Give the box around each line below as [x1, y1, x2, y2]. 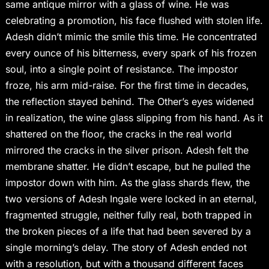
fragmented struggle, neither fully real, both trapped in [5, 209, 252, 222]
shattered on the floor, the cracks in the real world [5, 128, 232, 141]
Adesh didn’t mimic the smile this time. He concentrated [5, 31, 257, 43]
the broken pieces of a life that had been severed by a [5, 225, 251, 238]
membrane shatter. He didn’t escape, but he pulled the [5, 160, 250, 173]
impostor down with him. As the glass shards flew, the [5, 177, 250, 189]
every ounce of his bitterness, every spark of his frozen [5, 47, 256, 59]
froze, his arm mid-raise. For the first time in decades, [5, 79, 249, 92]
